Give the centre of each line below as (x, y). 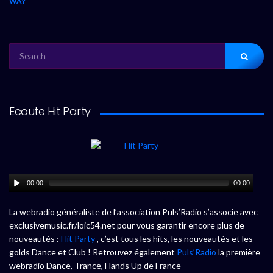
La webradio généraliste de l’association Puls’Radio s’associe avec (133, 212)
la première (238, 252)
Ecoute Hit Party (50, 111)
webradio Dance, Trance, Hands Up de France (95, 266)
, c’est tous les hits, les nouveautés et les (174, 239)
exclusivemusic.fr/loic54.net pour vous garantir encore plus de (127, 225)
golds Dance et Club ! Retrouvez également (93, 252)
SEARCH (22, 48)
